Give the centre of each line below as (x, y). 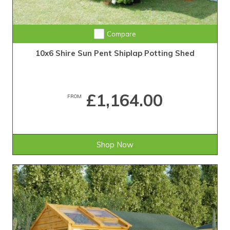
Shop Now (115, 144)
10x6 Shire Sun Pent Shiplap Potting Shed (115, 53)
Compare (121, 34)
